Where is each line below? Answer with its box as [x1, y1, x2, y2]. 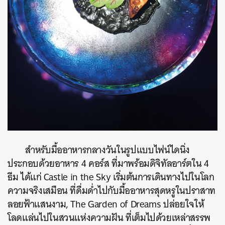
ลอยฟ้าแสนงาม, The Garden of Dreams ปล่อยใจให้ [8, 196, 204, 213]
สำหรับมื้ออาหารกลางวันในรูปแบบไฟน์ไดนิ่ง [25, 142, 190, 159]
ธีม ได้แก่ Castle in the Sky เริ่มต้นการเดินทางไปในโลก [8, 169, 214, 186]
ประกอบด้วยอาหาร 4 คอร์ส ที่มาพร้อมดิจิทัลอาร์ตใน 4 [8, 155, 209, 172]
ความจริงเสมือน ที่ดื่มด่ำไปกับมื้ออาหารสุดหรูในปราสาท [8, 182, 215, 199]
